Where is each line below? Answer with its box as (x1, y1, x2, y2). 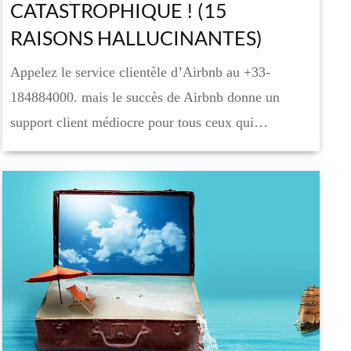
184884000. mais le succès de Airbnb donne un (10, 89, 280, 105)
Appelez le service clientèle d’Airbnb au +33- (10, 63, 271, 80)
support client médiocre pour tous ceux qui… (10, 114, 269, 130)
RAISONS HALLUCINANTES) (10, 25, 263, 49)
